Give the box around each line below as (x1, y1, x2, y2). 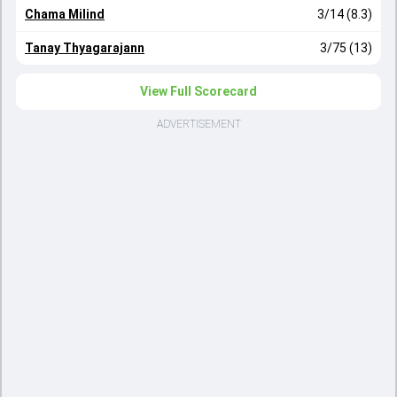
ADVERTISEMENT (156, 118, 241, 130)
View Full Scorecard (140, 84, 257, 98)
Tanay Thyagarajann (25, 41, 144, 55)
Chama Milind (25, 7, 105, 21)
